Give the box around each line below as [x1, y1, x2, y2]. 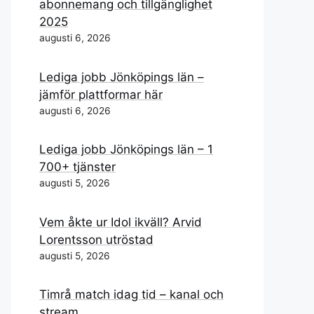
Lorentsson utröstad [39, 232, 153, 247]
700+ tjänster [39, 160, 116, 174]
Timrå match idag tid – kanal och [39, 287, 224, 301]
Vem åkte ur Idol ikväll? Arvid [39, 214, 202, 229]
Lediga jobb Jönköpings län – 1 [39, 142, 213, 156]
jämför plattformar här [39, 87, 163, 102]
